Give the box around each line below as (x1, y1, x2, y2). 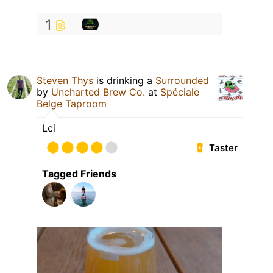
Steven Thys (37, 74, 93, 87)
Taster (209, 142, 238, 154)
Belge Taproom (37, 97, 107, 110)
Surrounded (155, 74, 209, 87)
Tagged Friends (42, 168, 116, 180)
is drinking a (93, 74, 155, 87)
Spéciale (160, 86, 199, 99)
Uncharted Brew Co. (51, 86, 145, 99)
